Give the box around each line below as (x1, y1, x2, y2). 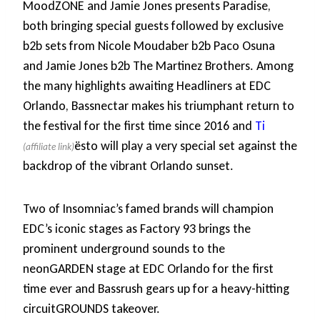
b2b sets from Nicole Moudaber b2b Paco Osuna (23, 38, 275, 54)
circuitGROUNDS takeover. (23, 301, 160, 317)
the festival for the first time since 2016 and (23, 118, 255, 134)
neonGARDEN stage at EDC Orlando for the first (23, 261, 274, 277)
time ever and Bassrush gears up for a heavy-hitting (23, 281, 289, 297)
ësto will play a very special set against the (74, 138, 297, 154)
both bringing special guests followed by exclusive (23, 18, 284, 34)
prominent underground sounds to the (23, 241, 225, 257)
